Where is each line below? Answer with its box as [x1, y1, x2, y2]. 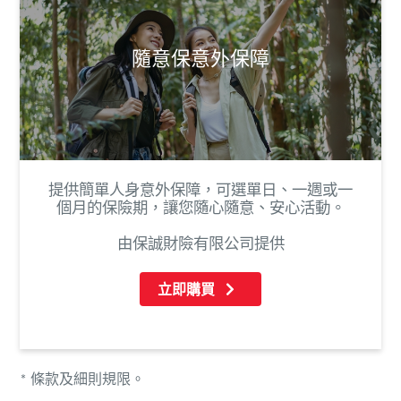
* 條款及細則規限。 [20, 373, 145, 388]
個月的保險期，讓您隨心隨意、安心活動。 [55, 201, 346, 218]
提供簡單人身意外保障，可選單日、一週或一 [48, 183, 353, 200]
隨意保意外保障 [132, 50, 269, 72]
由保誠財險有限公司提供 [116, 237, 285, 253]
